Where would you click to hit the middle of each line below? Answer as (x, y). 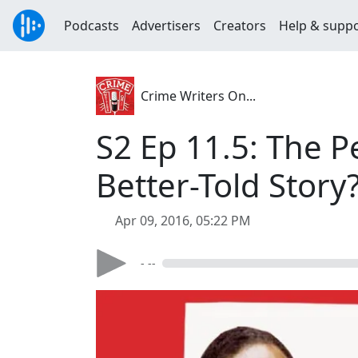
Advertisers (166, 26)
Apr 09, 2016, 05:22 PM (183, 221)
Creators (240, 26)
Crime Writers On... (198, 96)
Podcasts (91, 26)
